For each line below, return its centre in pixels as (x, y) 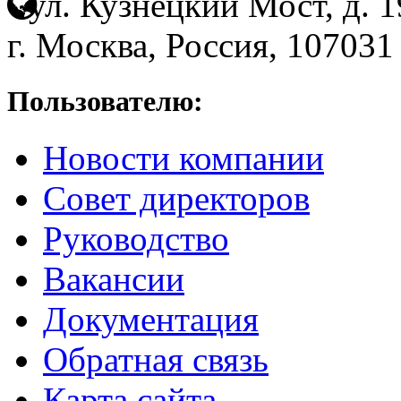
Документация (151, 320)
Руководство (136, 239)
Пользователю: (105, 102)
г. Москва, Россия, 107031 (200, 45)
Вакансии (114, 279)
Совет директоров (176, 199)
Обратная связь (156, 360)
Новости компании (183, 158)
